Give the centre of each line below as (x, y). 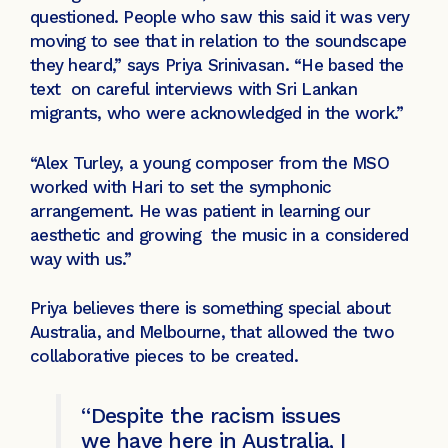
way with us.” (83, 258)
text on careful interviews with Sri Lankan (194, 89)
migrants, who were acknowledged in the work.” (219, 113)
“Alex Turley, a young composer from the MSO (210, 162)
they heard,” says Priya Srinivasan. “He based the (217, 65)
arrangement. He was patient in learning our (200, 210)
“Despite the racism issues (211, 415)
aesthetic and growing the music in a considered (219, 234)
